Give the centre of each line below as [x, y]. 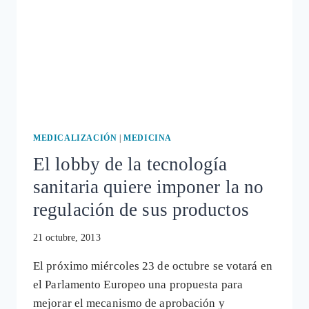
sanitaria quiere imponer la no [149, 187]
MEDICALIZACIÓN [75, 138]
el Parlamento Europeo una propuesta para [138, 285]
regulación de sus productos [141, 209]
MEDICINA [148, 138]
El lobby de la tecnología [130, 164]
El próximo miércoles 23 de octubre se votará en [153, 266]
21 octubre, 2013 [67, 238]
